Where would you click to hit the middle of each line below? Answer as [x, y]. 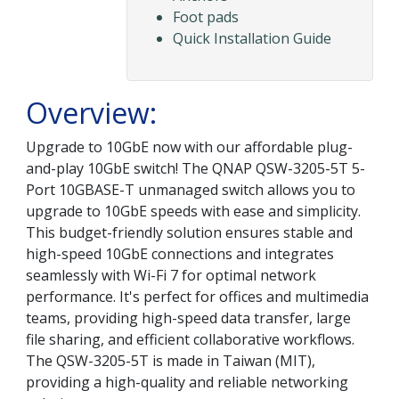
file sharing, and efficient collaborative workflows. [190, 340]
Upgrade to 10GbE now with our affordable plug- [189, 147]
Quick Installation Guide [252, 39]
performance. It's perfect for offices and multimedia [197, 297]
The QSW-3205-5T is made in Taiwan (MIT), [171, 361]
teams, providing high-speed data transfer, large [188, 318]
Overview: [91, 113]
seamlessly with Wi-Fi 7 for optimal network [171, 276]
